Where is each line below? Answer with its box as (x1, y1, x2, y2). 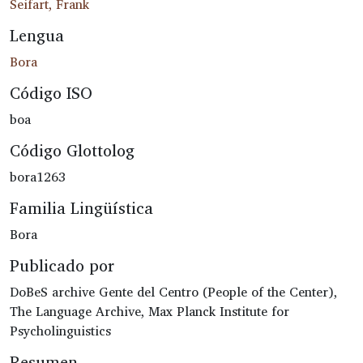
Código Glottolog (10, 136, 135, 164)
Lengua (10, 21, 64, 49)
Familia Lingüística (10, 194, 153, 221)
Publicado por (10, 251, 114, 279)
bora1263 (10, 165, 66, 187)
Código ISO (10, 79, 92, 106)
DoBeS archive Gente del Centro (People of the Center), (10, 280, 337, 302)
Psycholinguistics (10, 319, 111, 341)
